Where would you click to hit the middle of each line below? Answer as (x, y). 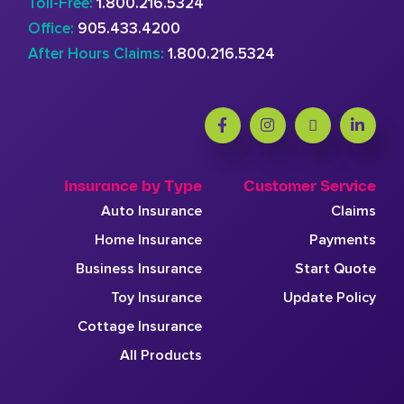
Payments (342, 239)
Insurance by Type (133, 186)
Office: (51, 28)
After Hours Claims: (96, 53)
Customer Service (309, 186)
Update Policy (329, 297)
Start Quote (335, 268)
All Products (161, 355)
